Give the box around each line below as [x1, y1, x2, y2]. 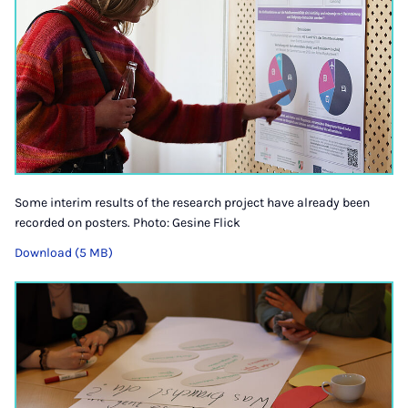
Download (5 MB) [15, 244, 113, 260]
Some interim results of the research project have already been [15, 194, 370, 210]
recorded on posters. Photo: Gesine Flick [15, 214, 240, 230]
